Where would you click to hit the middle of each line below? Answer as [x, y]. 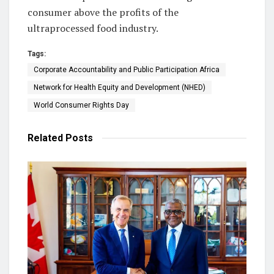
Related [45, 138]
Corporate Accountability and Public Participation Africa [127, 69]
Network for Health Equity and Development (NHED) [120, 87]
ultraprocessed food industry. [93, 28]
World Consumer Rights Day [81, 105]
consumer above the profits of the [103, 12]
